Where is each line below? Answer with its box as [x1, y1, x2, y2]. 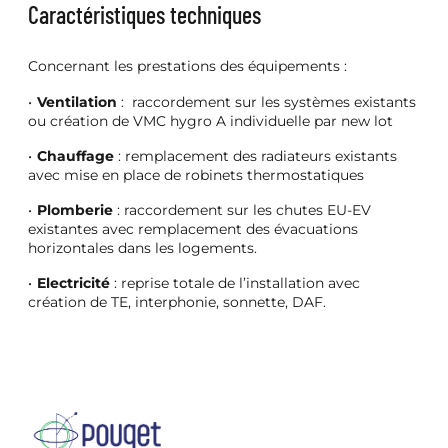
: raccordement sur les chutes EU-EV [113, 200, 371, 219]
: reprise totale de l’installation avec [114, 273, 360, 292]
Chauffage [37, 146, 114, 165]
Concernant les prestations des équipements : [28, 56, 347, 75]
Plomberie [37, 200, 113, 219]
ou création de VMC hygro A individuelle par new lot [28, 111, 393, 130]
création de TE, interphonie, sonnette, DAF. [28, 292, 326, 311]
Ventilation [37, 92, 117, 111]
